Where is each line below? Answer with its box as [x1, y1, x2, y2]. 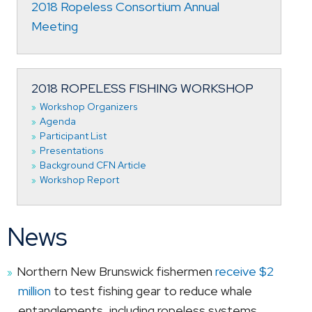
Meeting [31, 17, 78, 34]
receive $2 [215, 263, 274, 279]
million [18, 282, 51, 299]
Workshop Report [39, 173, 119, 187]
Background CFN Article [39, 159, 146, 172]
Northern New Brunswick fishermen [17, 263, 216, 279]
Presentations [39, 144, 104, 157]
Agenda [39, 115, 76, 128]
